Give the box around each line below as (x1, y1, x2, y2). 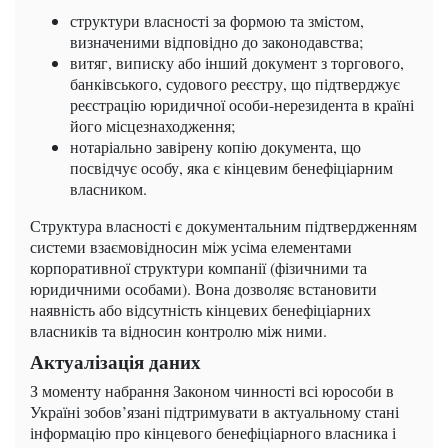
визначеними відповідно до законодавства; (70, 31, 363, 53)
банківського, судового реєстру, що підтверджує (70, 73, 400, 95)
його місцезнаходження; (70, 115, 235, 137)
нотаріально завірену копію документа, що (70, 136, 361, 158)
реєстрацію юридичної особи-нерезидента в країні (70, 94, 414, 116)
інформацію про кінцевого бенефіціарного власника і (30, 422, 396, 444)
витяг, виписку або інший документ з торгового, (70, 52, 404, 74)
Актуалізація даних (30, 348, 201, 376)
